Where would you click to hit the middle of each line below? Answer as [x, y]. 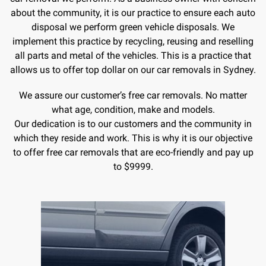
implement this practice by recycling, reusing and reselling [133, 41]
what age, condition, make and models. [133, 109]
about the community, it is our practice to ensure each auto [133, 12]
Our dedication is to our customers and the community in [133, 123]
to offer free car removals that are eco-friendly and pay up [133, 152]
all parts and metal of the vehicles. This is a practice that [133, 55]
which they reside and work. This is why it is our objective [133, 138]
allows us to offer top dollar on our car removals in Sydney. [133, 69]
